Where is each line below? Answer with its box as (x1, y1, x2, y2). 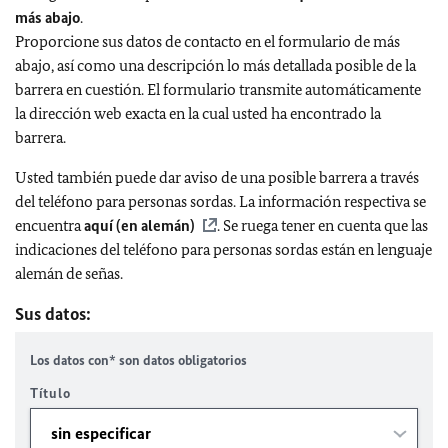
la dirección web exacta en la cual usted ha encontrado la (15, 104, 381, 123)
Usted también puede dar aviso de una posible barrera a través (15, 168, 419, 187)
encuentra (15, 216, 84, 235)
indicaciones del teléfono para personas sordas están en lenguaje (15, 240, 432, 259)
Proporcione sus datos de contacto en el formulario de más (15, 32, 400, 51)
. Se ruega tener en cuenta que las (217, 216, 428, 235)
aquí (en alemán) (84, 216, 195, 235)
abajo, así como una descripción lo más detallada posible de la (15, 56, 416, 75)
